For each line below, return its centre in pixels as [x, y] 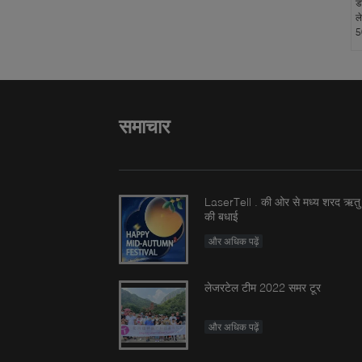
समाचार [144, 126]
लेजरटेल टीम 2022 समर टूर [263, 287]
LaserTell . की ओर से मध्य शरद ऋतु [282, 202]
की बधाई [221, 216]
